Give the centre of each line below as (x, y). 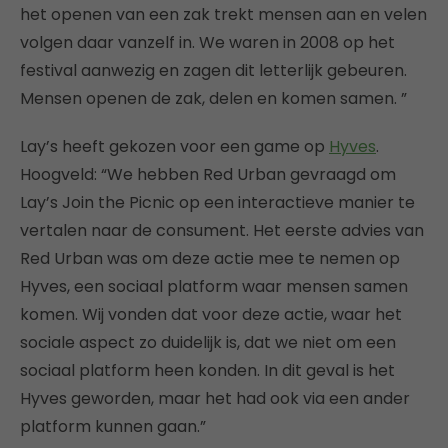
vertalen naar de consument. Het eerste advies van (222, 230)
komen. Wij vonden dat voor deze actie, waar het (211, 314)
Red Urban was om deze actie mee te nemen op (210, 258)
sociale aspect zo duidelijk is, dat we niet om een (208, 342)
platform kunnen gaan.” (113, 426)
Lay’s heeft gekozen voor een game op (174, 146)
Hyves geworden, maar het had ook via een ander (215, 398)
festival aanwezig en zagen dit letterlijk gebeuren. (213, 70)
